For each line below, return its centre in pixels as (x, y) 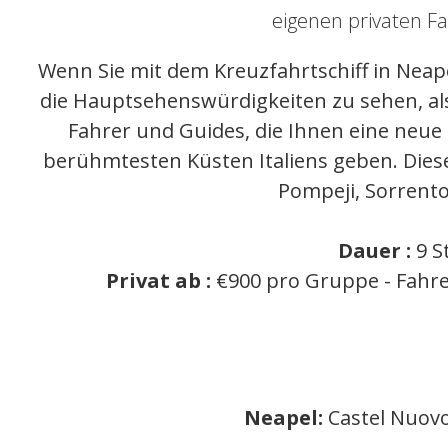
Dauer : (375, 250)
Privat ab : (159, 280)
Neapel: (286, 417)
